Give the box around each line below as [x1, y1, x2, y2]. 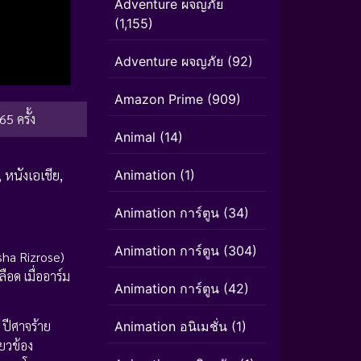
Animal [114, 129, 156, 145]
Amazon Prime [114, 91, 203, 107]
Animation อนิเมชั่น [114, 318, 227, 334]
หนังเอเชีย [5, 166, 60, 185]
